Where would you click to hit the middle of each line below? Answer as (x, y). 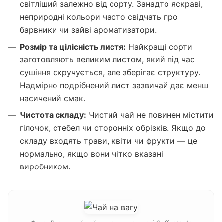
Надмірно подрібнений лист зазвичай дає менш (114, 85)
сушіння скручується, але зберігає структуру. (110, 72)
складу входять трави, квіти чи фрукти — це (109, 141)
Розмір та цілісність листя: (73, 46)
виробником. (45, 167)
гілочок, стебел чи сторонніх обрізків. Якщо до (113, 128)
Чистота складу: (53, 115)
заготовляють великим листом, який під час (107, 59)
